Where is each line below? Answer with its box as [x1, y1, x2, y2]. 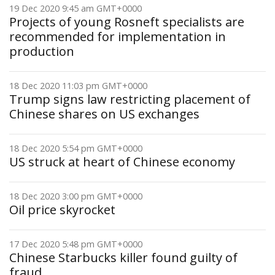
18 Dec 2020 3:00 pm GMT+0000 [9, 190, 142, 202]
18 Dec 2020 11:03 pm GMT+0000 [9, 80, 147, 91]
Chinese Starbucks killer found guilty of [9, 249, 238, 266]
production [9, 43, 74, 60]
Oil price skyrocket [9, 201, 115, 218]
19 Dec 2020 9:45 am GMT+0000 [9, 2, 142, 14]
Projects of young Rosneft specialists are [9, 14, 244, 30]
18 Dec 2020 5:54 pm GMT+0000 [9, 142, 142, 154]
